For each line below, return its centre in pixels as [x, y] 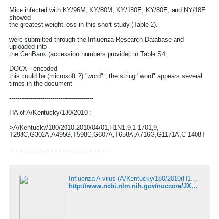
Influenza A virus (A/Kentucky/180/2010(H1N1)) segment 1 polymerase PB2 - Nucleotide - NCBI [194, 179]
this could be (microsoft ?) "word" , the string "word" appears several [106, 76]
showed [20, 17]
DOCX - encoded [33, 69]
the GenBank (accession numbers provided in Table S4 [87, 54]
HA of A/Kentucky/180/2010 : [50, 113]
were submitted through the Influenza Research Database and [97, 39]
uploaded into [28, 47]
